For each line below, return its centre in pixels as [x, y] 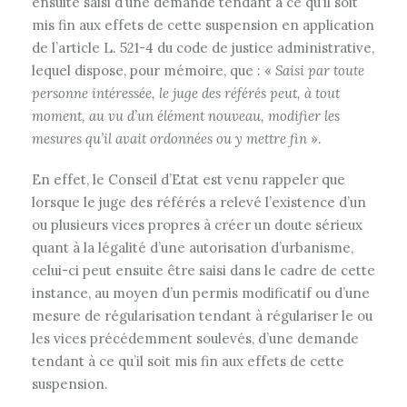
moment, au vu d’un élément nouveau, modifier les [186, 116]
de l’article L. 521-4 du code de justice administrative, [203, 48]
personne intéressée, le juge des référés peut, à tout [186, 93]
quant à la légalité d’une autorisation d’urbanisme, [193, 248]
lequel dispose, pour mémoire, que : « [154, 70]
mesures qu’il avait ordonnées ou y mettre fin [169, 139]
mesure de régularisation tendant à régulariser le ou [202, 316]
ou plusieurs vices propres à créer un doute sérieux [197, 225]
